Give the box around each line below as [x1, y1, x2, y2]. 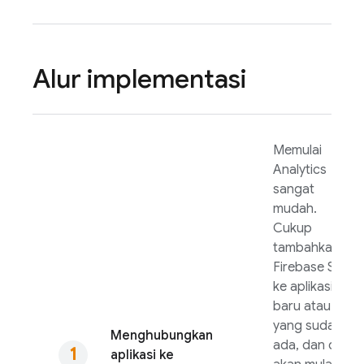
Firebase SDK [273, 259, 353, 275]
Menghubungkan [110, 327, 213, 344]
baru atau [273, 298, 331, 314]
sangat [273, 181, 314, 197]
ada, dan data [273, 337, 356, 353]
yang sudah [273, 318, 342, 334]
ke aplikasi [273, 279, 333, 295]
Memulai [273, 142, 322, 158]
